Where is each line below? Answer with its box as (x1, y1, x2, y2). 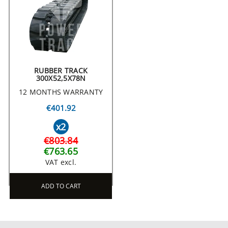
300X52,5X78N (36, 73, 86, 83)
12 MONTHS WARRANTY (18, 87, 103, 97)
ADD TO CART (41, 182, 81, 191)
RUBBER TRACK (34, 66, 88, 76)
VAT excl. (45, 157, 77, 167)
